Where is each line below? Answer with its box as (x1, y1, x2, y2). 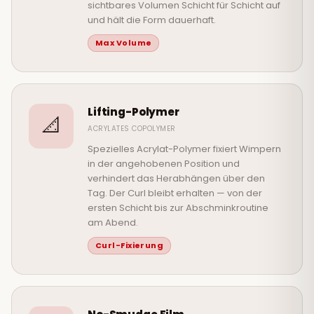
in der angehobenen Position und (88, 157, 240, 171)
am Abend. (88, 216, 138, 230)
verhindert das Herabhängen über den (88, 172, 265, 186)
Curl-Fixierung (95, 240, 164, 252)
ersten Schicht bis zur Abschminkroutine (88, 201, 268, 215)
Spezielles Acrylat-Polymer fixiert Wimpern (88, 142, 281, 156)
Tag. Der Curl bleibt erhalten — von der (88, 186, 262, 200)
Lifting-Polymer (88, 104, 179, 120)
